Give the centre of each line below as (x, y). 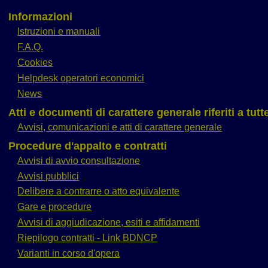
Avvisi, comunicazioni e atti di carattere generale (120, 127)
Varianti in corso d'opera (69, 254)
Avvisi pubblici (48, 176)
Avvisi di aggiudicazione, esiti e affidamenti (109, 223)
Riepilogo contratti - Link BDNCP (88, 238)
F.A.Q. (31, 47)
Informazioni (41, 17)
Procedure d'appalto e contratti (88, 146)
